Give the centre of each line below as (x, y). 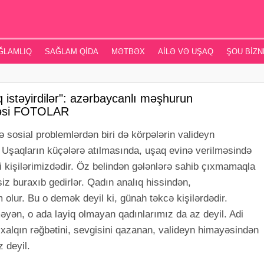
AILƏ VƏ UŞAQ (185, 52)
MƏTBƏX (128, 52)
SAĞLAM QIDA (71, 52)
